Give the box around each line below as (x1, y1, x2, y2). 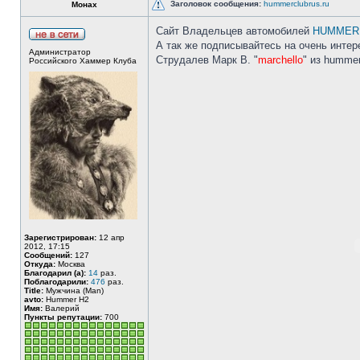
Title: (24, 286, 43, 295)
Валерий (43, 304, 80, 313)
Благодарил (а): (24, 268, 86, 277)
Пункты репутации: (24, 313, 102, 321)
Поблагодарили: (24, 277, 88, 286)
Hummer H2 (43, 295, 89, 304)
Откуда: (24, 260, 55, 268)
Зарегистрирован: (24, 233, 96, 242)
